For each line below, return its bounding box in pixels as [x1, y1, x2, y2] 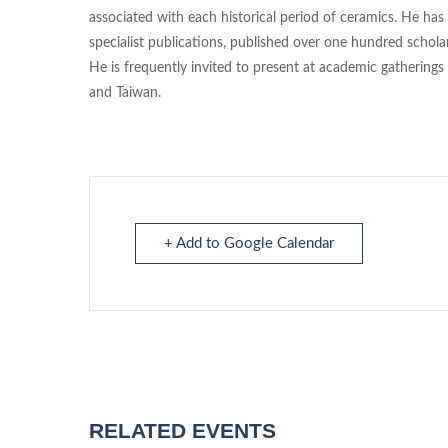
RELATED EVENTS [89, 418, 276, 442]
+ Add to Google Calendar [164, 235, 334, 251]
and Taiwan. [89, 85, 161, 100]
